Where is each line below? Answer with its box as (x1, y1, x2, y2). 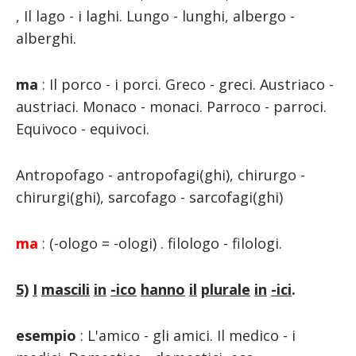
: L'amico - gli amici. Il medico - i (75, 326, 296, 346)
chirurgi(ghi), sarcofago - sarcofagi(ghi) (15, 188, 283, 207)
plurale (200, 280, 250, 300)
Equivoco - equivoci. (15, 119, 149, 139)
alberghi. (15, 29, 76, 48)
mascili (41, 280, 90, 300)
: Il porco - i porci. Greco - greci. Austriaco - (37, 75, 334, 95)
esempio (15, 326, 76, 346)
